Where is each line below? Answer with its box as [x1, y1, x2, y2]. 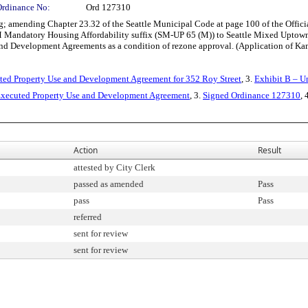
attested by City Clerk [74, 162, 155, 173]
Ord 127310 [86, 2, 131, 12]
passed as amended [74, 179, 144, 189]
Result [258, 144, 281, 156]
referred [74, 212, 102, 222]
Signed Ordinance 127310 [203, 90, 300, 100]
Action [74, 144, 98, 156]
